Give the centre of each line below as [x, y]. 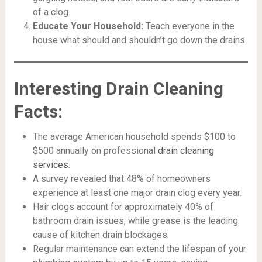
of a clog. [51, 12]
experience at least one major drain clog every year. [137, 192]
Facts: [38, 111]
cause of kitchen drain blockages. [101, 235]
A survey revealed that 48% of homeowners [121, 178]
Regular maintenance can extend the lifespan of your [139, 249]
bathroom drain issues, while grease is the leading [135, 220]
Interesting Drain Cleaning [118, 88]
